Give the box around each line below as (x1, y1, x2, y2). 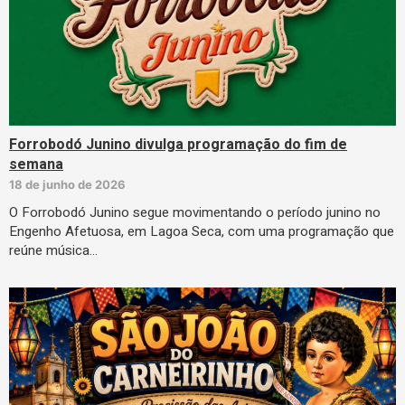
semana (9, 153, 63, 175)
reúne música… (9, 240, 98, 260)
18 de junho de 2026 (9, 176, 126, 192)
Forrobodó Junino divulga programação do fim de (9, 133, 347, 155)
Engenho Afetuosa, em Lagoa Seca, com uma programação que (9, 221, 394, 241)
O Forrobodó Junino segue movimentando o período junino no (9, 202, 381, 222)
